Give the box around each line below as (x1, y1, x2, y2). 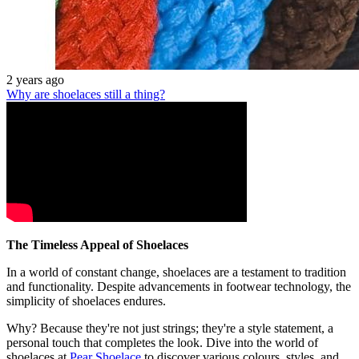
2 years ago (6, 72, 64, 87)
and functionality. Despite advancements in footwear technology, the (6, 279, 351, 293)
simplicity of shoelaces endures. (6, 293, 166, 308)
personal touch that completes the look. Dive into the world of (6, 335, 318, 349)
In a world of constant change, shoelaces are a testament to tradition (6, 264, 346, 279)
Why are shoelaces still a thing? (6, 87, 165, 101)
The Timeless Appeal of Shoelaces (6, 237, 188, 252)
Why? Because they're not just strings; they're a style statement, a (6, 321, 333, 335)
